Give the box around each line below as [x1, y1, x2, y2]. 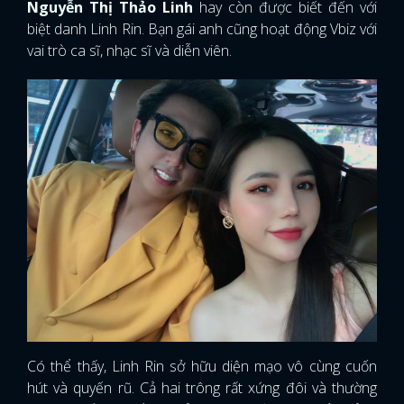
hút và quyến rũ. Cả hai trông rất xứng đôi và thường [27, 378, 377, 399]
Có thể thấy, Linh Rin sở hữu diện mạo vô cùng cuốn [27, 356, 377, 377]
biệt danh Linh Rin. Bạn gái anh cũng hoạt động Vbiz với [27, 19, 377, 40]
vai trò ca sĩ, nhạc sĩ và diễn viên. [27, 41, 232, 61]
